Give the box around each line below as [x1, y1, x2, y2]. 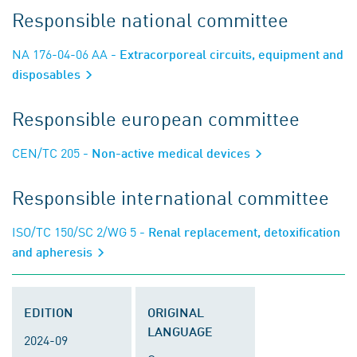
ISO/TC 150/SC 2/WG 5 [12, 222, 136, 240]
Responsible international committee [12, 183, 330, 210]
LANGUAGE [147, 324, 213, 339]
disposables [12, 66, 84, 81]
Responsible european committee [12, 104, 300, 131]
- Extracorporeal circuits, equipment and [108, 46, 343, 61]
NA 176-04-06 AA [12, 45, 108, 62]
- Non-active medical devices [80, 145, 253, 160]
